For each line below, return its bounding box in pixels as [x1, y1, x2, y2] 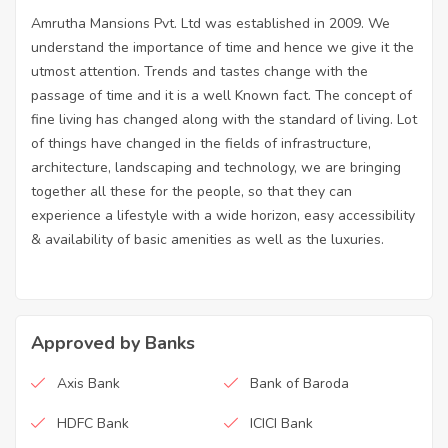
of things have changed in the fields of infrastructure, [31, 133, 371, 153]
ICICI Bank [250, 413, 313, 433]
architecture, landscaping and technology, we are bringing [31, 157, 401, 177]
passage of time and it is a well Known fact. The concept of [31, 85, 412, 105]
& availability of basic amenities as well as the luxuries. [31, 229, 384, 249]
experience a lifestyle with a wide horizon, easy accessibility [31, 205, 415, 225]
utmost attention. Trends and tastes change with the [31, 61, 368, 81]
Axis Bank [57, 373, 120, 393]
